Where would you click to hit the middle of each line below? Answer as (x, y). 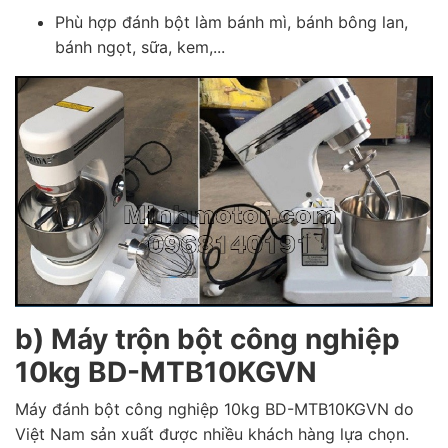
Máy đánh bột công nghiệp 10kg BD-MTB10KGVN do (214, 409)
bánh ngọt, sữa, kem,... (140, 46)
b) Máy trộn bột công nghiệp (207, 339)
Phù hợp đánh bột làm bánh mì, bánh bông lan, (231, 21)
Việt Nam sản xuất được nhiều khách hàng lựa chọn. (212, 434)
